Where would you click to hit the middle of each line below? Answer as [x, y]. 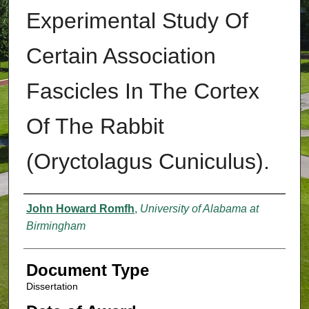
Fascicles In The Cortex [142, 91]
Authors [51, 208]
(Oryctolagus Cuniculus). [148, 162]
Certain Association [121, 56]
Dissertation [52, 287]
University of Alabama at [199, 209]
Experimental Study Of [137, 21]
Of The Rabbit [95, 127]
